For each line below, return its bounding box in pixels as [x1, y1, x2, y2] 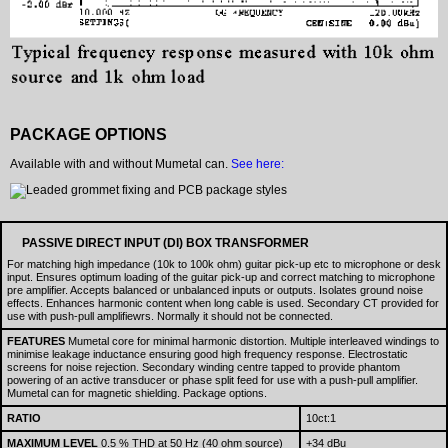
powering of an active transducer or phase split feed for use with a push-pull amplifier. [7, 374, 418, 387]
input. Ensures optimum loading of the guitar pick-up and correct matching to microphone [7, 271, 435, 284]
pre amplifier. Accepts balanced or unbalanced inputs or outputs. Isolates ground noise [7, 284, 423, 297]
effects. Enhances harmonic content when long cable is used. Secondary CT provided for [7, 297, 439, 310]
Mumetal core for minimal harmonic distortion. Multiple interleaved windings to [65, 335, 439, 348]
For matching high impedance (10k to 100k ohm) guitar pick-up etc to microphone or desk [7, 258, 441, 271]
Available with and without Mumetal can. [10, 157, 231, 172]
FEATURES [7, 335, 65, 348]
